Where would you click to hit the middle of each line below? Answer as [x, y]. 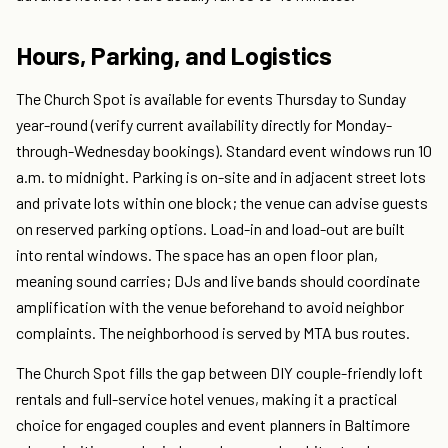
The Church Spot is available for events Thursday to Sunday [211, 99]
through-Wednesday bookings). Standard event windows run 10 [224, 151]
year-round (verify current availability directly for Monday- [204, 125]
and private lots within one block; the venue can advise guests [222, 203]
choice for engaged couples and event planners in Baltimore [213, 425]
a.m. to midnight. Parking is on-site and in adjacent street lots [221, 177]
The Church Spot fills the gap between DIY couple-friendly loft [219, 373]
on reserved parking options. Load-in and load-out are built [210, 229]
